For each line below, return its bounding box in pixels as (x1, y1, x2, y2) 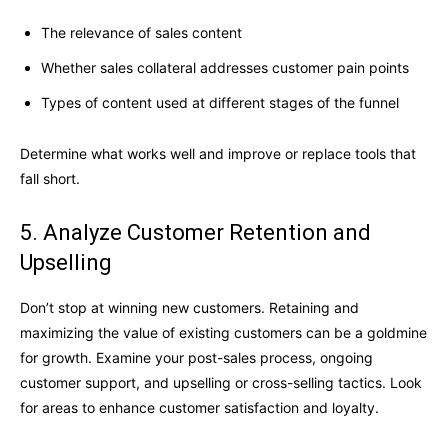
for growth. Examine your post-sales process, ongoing (20, 349, 373, 367)
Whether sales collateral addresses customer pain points (41, 59, 409, 77)
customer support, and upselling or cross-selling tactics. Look (20, 374, 422, 392)
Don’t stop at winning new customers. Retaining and (20, 299, 359, 317)
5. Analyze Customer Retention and (20, 220, 371, 246)
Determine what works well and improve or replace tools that (20, 145, 416, 163)
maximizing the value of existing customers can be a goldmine (20, 324, 427, 342)
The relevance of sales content (41, 24, 242, 42)
